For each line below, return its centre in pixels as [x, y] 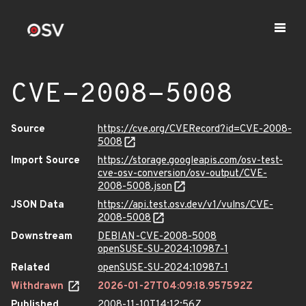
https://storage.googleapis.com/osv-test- [190, 161]
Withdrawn [39, 287]
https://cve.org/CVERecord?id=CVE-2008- [195, 129]
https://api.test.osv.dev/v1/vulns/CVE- [185, 205]
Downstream [42, 237]
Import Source [45, 161]
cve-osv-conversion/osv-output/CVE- [182, 174]
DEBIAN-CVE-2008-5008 [157, 237]
